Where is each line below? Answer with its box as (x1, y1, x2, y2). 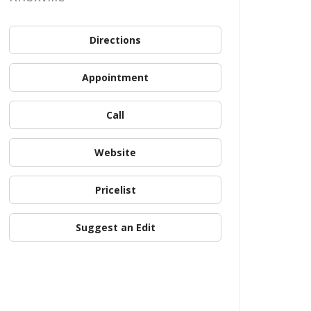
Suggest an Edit (75, 220, 155, 234)
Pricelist (94, 183, 136, 196)
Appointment (82, 70, 149, 84)
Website (94, 145, 136, 159)
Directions (90, 33, 141, 47)
